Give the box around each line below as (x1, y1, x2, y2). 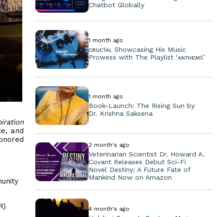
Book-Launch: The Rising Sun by (88, 102, 195, 109)
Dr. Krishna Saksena (88, 109, 153, 117)
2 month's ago (88, 141, 129, 148)
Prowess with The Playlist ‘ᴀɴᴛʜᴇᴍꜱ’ (88, 53, 205, 61)
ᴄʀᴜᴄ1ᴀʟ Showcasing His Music (88, 46, 186, 53)
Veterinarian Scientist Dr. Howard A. (88, 150, 204, 158)
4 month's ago (88, 205, 129, 212)
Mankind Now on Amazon (88, 173, 172, 181)
